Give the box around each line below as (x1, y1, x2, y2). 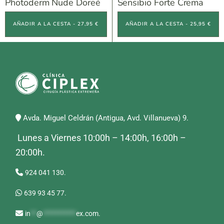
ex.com (76, 209, 99, 217)
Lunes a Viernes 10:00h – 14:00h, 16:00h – (15, 132, 186, 143)
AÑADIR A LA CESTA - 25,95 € (125, 20, 211, 27)
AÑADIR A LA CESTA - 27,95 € (13, 20, 99, 27)
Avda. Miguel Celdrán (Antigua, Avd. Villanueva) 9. (21, 113, 189, 122)
